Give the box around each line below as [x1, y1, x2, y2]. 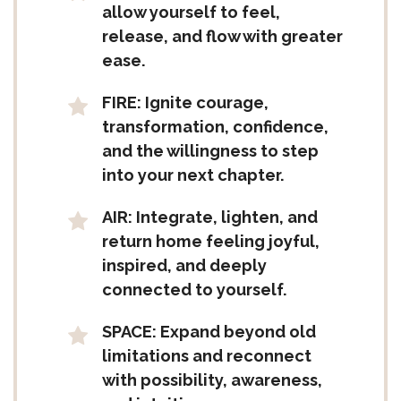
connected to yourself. [102, 280, 287, 299]
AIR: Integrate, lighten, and [102, 208, 318, 226]
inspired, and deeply [102, 256, 267, 275]
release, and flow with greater [102, 27, 343, 46]
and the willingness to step [102, 141, 319, 160]
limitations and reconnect [102, 346, 311, 365]
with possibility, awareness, [102, 371, 322, 389]
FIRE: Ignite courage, [102, 93, 269, 112]
